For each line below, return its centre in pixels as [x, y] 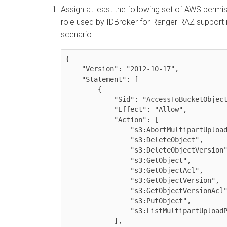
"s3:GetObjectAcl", [98, 170]
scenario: [77, 34]
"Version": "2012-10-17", [73, 69]
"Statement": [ [73, 79]
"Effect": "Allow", [90, 109]
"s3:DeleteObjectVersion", [98, 150]
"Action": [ [90, 119]
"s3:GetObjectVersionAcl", [98, 190]
